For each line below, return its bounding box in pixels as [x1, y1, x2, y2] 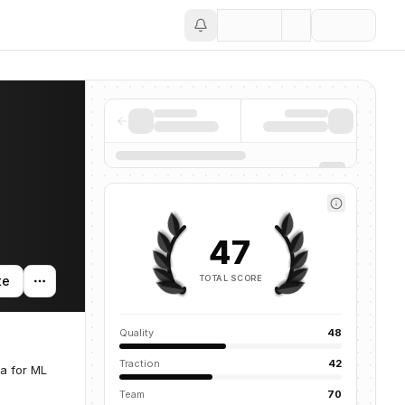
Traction [119, 357, 160, 370]
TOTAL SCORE [199, 272, 262, 283]
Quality [119, 326, 154, 339]
